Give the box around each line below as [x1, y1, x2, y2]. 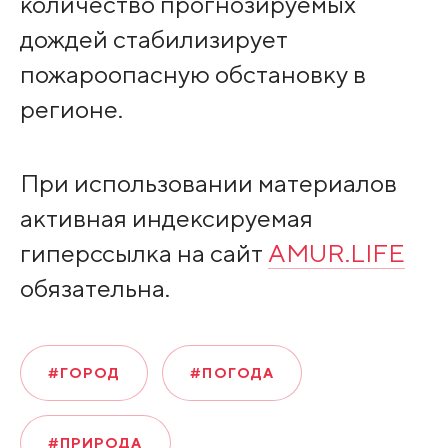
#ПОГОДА [190, 365, 275, 382]
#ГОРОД [47, 365, 121, 382]
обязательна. [19, 273, 170, 303]
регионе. [19, 93, 123, 124]
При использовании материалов [19, 168, 397, 198]
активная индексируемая [19, 203, 313, 233]
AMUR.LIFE [267, 238, 405, 268]
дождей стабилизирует [19, 23, 288, 54]
